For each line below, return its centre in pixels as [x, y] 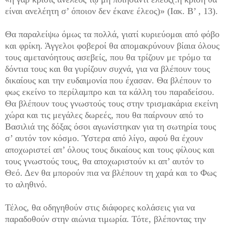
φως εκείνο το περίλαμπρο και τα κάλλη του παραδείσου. [110, 92]
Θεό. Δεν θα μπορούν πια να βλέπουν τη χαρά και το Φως [111, 173]
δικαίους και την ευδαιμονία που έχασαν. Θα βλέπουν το [108, 81]
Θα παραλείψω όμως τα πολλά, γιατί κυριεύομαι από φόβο [112, 34]
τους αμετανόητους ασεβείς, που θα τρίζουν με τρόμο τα [108, 58]
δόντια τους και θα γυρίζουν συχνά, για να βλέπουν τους [107, 69]
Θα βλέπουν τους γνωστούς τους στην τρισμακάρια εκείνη [111, 104]
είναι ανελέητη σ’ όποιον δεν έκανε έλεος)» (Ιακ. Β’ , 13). [111, 11]
